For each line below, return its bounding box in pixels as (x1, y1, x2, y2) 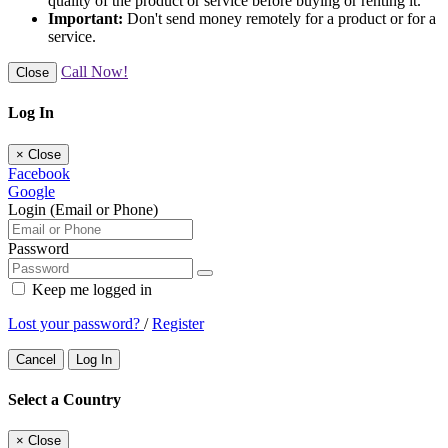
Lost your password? (8, 314, 144, 332)
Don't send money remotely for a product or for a (123, 9, 436, 27)
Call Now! (61, 62, 128, 80)
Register (152, 314, 204, 332)
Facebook (8, 164, 70, 182)
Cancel (16, 351, 56, 367)
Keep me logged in (28, 280, 152, 298)
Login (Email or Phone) (8, 200, 158, 218)
